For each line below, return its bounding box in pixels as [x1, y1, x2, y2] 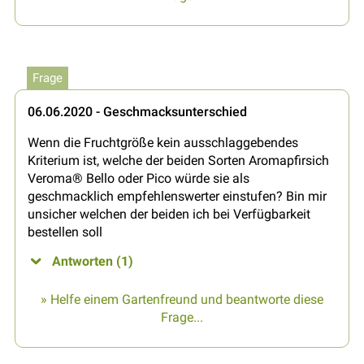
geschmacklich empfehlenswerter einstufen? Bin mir [28, 188, 327, 204]
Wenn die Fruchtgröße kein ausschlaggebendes [28, 134, 298, 150]
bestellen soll [28, 223, 102, 240]
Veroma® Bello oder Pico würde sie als [28, 170, 249, 186]
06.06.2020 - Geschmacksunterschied [28, 103, 247, 119]
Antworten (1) [52, 253, 133, 269]
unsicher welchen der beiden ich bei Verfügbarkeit [28, 206, 310, 222]
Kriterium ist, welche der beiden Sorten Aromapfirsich [28, 152, 329, 168]
